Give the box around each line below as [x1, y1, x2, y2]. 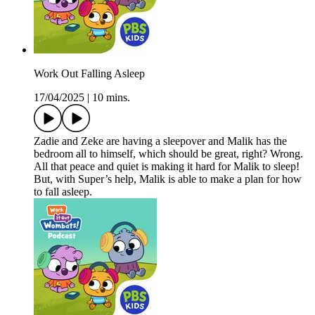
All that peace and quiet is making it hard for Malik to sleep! [34, 160, 300, 173]
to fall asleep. [34, 186, 92, 198]
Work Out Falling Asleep [34, 67, 145, 80]
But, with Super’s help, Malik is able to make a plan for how [34, 173, 302, 186]
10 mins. [92, 91, 130, 104]
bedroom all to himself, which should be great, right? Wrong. [34, 148, 303, 160]
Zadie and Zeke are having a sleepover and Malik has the [34, 135, 287, 148]
